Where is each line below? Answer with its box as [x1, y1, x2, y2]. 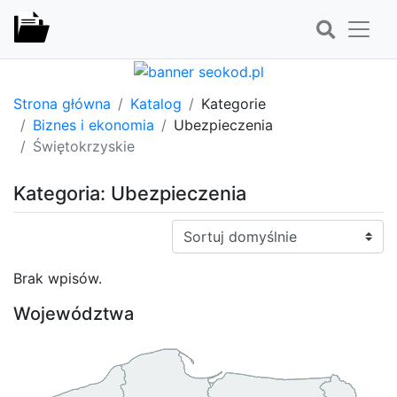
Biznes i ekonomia [33, 115, 154, 134]
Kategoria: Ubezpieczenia [13, 181, 246, 205]
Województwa [13, 302, 134, 324]
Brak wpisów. [13, 269, 102, 287]
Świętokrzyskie [33, 136, 135, 155]
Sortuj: [171, 220, 215, 238]
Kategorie [201, 94, 266, 113]
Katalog [130, 94, 182, 113]
